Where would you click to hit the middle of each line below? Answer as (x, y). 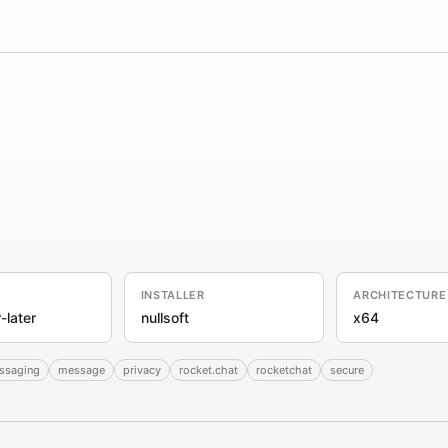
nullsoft (164, 317)
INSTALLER (172, 295)
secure (347, 370)
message (81, 370)
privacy (142, 370)
